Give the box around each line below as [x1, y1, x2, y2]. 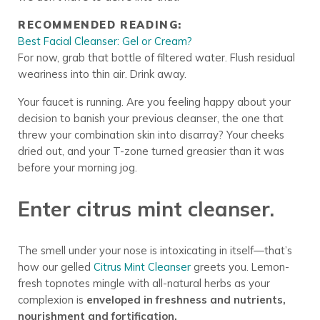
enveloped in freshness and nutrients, [86, 293, 286, 306]
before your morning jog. [17, 161, 137, 175]
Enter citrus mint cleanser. [17, 196, 274, 222]
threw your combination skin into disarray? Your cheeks [17, 128, 284, 142]
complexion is [17, 293, 86, 306]
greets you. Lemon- [190, 260, 289, 274]
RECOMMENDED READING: [17, 18, 182, 32]
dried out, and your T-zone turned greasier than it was [17, 144, 284, 159]
